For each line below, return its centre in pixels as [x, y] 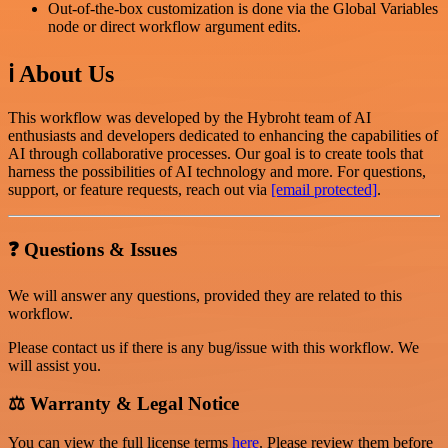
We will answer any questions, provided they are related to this [205, 295]
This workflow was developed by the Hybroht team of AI [189, 118]
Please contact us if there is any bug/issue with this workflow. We [213, 347]
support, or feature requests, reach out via [139, 190]
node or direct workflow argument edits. [174, 27]
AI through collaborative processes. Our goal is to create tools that [215, 154]
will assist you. [54, 365]
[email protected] [324, 190]
